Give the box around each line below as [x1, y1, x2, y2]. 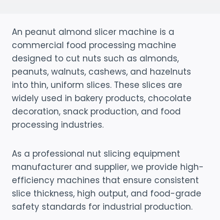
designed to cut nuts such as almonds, [12, 53, 179, 65]
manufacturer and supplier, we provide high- [12, 161, 204, 173]
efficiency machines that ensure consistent [12, 174, 199, 187]
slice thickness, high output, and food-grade [12, 188, 201, 200]
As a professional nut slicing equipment [12, 148, 180, 160]
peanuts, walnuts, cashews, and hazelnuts [12, 66, 191, 78]
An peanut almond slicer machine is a [12, 26, 174, 38]
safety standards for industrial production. [12, 201, 192, 213]
